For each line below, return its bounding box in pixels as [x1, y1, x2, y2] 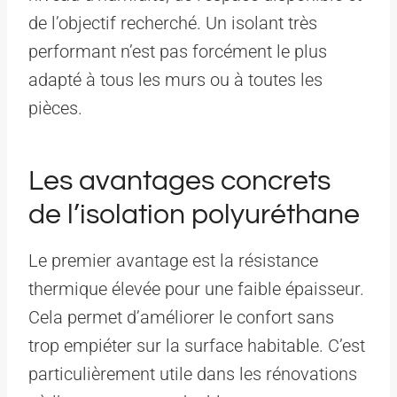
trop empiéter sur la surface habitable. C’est [28, 334, 365, 356]
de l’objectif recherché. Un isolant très [28, 12, 317, 34]
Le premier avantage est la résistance [28, 249, 318, 271]
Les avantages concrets [28, 166, 331, 196]
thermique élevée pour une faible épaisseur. [28, 277, 364, 300]
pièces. [28, 97, 82, 119]
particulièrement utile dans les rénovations [28, 362, 357, 385]
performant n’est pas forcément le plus [28, 40, 327, 62]
